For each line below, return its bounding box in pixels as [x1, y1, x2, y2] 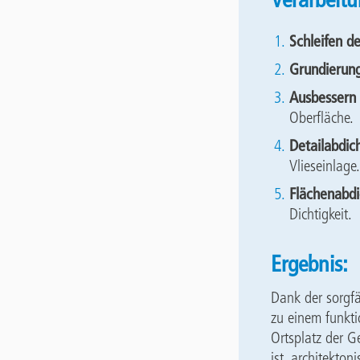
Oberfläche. [289, 107, 354, 127]
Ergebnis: [271, 249, 348, 277]
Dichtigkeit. [289, 203, 352, 223]
